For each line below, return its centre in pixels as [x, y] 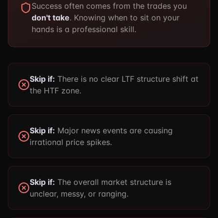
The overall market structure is [113, 182]
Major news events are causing [114, 130]
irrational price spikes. [71, 142]
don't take [51, 18]
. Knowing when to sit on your [125, 18]
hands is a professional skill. [84, 29]
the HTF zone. [55, 91]
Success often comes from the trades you [109, 6]
